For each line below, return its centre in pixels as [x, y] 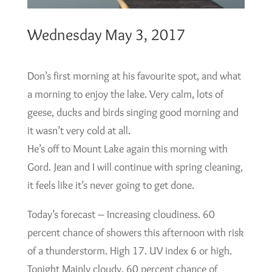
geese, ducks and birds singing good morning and [133, 112]
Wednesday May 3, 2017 [106, 34]
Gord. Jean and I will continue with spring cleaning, [135, 167]
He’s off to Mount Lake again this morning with [127, 148]
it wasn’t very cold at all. [79, 130]
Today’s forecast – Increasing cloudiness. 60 [121, 214]
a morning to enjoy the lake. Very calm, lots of [125, 94]
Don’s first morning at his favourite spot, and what [134, 76]
